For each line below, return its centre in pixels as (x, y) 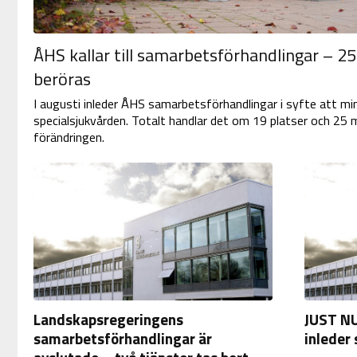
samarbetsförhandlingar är (122, 338)
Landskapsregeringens (108, 319)
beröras (62, 79)
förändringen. (69, 137)
